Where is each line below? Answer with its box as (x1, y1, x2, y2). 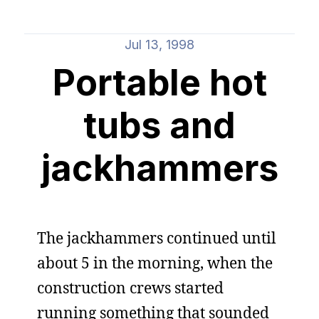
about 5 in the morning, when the (37, 253, 273, 273)
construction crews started (37, 278, 224, 298)
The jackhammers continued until (37, 228, 276, 248)
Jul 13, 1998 (125, 37, 194, 52)
